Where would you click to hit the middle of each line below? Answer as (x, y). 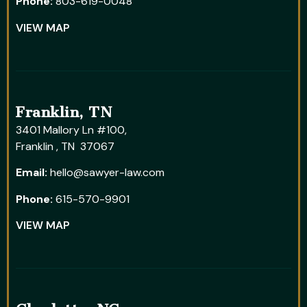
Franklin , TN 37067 (65, 146)
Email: (32, 173)
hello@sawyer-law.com (107, 173)
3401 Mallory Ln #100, (71, 130)
